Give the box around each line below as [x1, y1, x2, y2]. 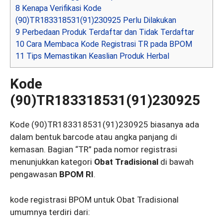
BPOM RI [59, 169, 94, 180]
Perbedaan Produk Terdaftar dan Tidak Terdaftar [20, 27, 194, 37]
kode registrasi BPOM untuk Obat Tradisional [10, 194, 179, 205]
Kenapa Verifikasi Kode [20, 3, 102, 13]
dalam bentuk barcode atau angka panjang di [10, 132, 177, 142]
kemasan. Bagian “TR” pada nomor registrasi [10, 144, 177, 155]
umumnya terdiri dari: [10, 207, 90, 217]
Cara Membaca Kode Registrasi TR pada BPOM [24, 39, 192, 49]
